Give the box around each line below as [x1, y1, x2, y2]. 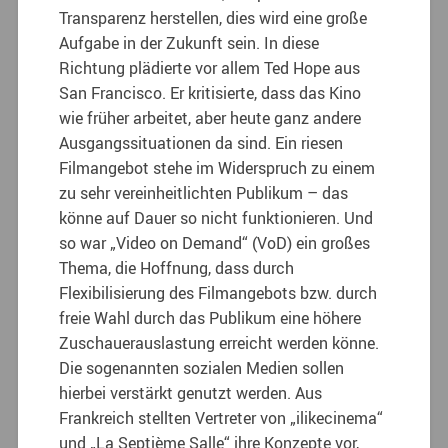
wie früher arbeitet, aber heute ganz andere [59, 107, 362, 130]
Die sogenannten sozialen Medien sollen [59, 357, 345, 380]
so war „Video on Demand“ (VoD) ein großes [59, 232, 371, 255]
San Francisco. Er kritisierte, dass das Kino [59, 82, 362, 105]
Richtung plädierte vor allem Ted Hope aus [59, 57, 361, 80]
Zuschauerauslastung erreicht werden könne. [59, 332, 380, 355]
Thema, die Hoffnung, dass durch [59, 257, 295, 280]
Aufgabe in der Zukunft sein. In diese [59, 32, 320, 55]
